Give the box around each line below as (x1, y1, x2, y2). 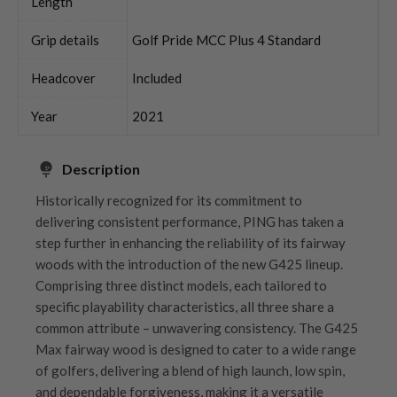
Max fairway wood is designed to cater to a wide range (35, 340, 356, 357)
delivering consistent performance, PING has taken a (35, 213, 344, 230)
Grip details (31, 31, 99, 48)
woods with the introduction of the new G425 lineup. (35, 255, 343, 272)
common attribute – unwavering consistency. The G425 (35, 319, 358, 336)
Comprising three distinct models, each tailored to (35, 276, 327, 293)
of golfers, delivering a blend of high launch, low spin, (35, 362, 345, 378)
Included (132, 69, 182, 86)
